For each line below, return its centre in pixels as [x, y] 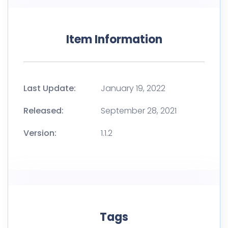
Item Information [114, 39]
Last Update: [50, 88]
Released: [44, 110]
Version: [40, 133]
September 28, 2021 [139, 110]
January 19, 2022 [133, 88]
